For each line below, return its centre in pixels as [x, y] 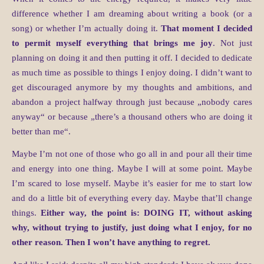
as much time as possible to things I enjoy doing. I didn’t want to [132, 73]
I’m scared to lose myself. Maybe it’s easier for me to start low [132, 184]
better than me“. [41, 132]
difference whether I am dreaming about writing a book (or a [132, 14]
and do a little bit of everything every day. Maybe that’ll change [132, 198]
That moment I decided [207, 29]
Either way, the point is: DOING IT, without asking [147, 213]
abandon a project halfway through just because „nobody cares [132, 102]
